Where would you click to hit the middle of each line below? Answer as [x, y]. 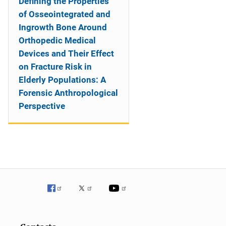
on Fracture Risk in [55, 67]
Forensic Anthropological [68, 93]
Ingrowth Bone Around [63, 27]
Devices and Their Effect [66, 53]
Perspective [42, 106]
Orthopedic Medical [57, 40]
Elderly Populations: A [62, 80]
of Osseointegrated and [65, 14]
